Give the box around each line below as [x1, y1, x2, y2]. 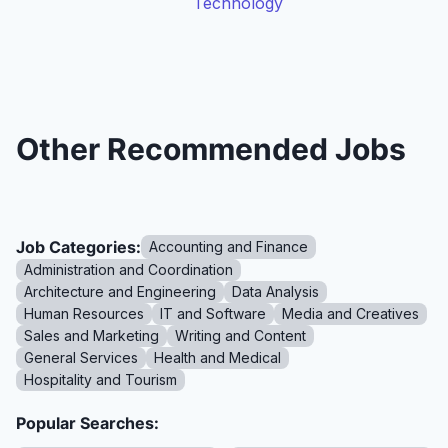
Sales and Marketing [24, 327, 159, 344]
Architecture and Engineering [24, 283, 216, 300]
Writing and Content [175, 327, 306, 344]
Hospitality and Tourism [24, 371, 177, 388]
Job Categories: [16, 237, 141, 257]
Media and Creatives [282, 305, 419, 322]
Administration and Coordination [24, 261, 233, 278]
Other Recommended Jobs [16, 131, 406, 167]
